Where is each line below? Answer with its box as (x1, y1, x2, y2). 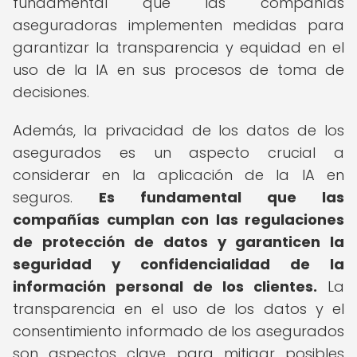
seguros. (13, 187, 99, 207)
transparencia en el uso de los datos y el (13, 299, 344, 319)
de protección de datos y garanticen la (13, 232, 344, 252)
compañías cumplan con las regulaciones (13, 210, 344, 229)
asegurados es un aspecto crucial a (13, 143, 344, 163)
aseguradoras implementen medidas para (13, 15, 344, 35)
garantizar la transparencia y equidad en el (13, 37, 344, 57)
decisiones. (13, 82, 89, 102)
